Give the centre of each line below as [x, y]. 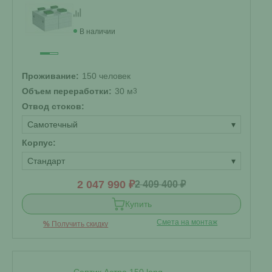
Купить [138, 204]
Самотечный [53, 124]
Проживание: [50, 76]
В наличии [97, 32]
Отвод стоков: [53, 106]
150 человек [106, 76]
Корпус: [39, 143]
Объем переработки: [67, 91]
